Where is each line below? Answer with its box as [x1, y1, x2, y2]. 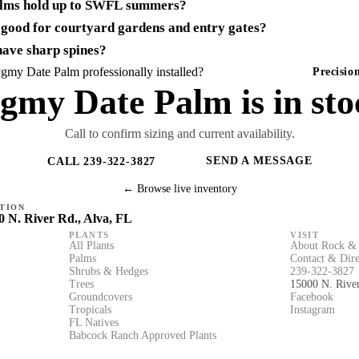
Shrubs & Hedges [68, 265, 148, 277]
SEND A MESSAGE [206, 155, 313, 167]
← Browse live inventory [122, 183, 237, 195]
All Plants [68, 240, 114, 252]
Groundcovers [68, 291, 132, 303]
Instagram [290, 304, 336, 316]
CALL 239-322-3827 [46, 155, 156, 167]
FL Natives [68, 317, 119, 329]
